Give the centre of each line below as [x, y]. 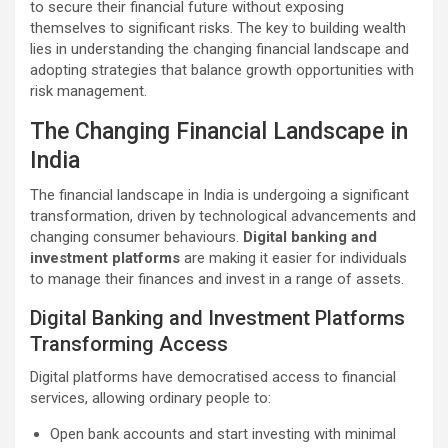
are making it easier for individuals [293, 257]
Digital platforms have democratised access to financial [213, 376]
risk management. [88, 90]
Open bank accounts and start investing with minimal [223, 433]
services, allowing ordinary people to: [150, 397]
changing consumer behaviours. [136, 236]
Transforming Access [129, 343]
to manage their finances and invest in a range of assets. [217, 278]
